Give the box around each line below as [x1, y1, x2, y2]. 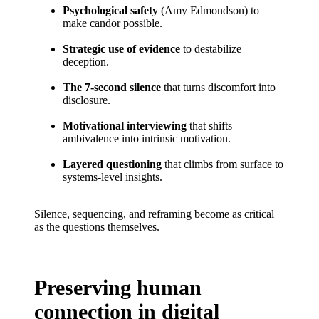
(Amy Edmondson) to [158, 4, 259, 16]
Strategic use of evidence [63, 42, 180, 55]
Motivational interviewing [63, 119, 187, 132]
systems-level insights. [63, 170, 162, 183]
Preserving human [34, 275, 202, 299]
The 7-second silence [63, 80, 161, 93]
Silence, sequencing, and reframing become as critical [34, 207, 274, 220]
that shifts [187, 119, 232, 132]
